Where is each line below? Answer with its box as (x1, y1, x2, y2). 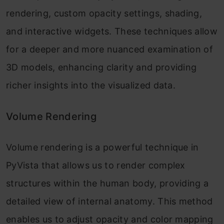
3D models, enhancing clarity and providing (6, 61, 197, 72)
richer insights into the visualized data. (6, 79, 176, 90)
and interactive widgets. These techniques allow (6, 25, 218, 36)
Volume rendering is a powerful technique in (6, 141, 199, 152)
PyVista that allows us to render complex (6, 159, 185, 170)
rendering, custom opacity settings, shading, (6, 7, 202, 18)
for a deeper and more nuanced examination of (6, 43, 213, 54)
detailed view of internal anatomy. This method (6, 195, 213, 206)
